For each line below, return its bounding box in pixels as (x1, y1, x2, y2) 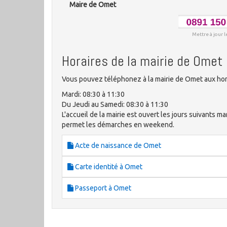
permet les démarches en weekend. (62, 121, 174, 129)
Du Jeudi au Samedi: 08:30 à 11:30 (62, 100, 168, 109)
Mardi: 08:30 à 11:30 (62, 90, 125, 99)
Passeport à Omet (73, 184, 131, 193)
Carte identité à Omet (73, 163, 142, 171)
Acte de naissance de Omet (73, 141, 161, 150)
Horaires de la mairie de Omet (62, 52, 222, 70)
